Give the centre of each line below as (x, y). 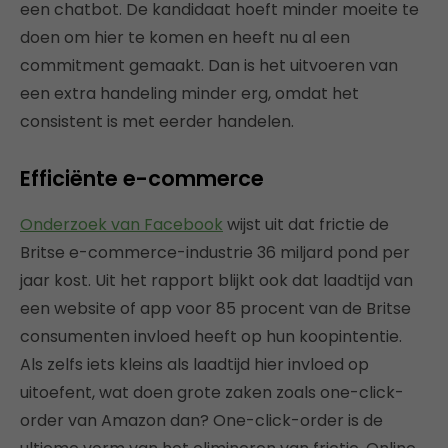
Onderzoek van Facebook (121, 224)
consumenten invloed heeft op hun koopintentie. (211, 336)
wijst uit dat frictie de (306, 224)
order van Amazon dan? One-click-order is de (201, 420)
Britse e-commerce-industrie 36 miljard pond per (215, 252)
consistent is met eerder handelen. (157, 121)
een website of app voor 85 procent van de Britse (215, 308)
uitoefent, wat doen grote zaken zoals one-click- (212, 392)
